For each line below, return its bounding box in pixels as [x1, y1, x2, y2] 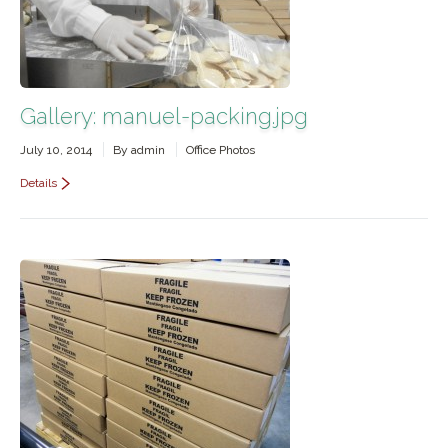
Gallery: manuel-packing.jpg [20, 103, 308, 129]
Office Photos [186, 143, 255, 157]
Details [20, 176, 57, 190]
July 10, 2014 [20, 143, 92, 157]
